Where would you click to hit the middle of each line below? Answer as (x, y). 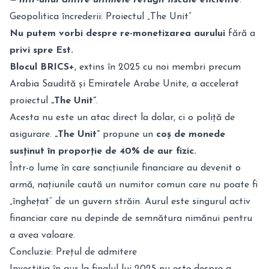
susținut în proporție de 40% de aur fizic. (103, 151)
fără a (240, 34)
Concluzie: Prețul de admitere (73, 252)
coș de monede (191, 134)
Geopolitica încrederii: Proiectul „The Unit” (101, 17)
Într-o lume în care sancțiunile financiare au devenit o (125, 168)
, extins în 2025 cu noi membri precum (158, 67)
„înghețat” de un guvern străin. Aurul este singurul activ (130, 202)
